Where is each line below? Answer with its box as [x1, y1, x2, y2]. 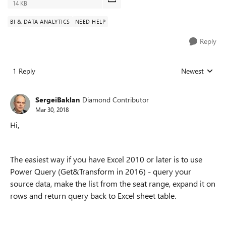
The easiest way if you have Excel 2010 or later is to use [10, 154, 202, 164]
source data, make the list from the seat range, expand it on [10, 178, 215, 189]
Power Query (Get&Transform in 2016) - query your [10, 166, 191, 177]
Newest [181, 66, 204, 76]
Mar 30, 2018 [35, 105, 69, 114]
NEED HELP [75, 18, 105, 25]
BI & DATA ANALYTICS [10, 18, 70, 25]
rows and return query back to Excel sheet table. [10, 190, 176, 201]
